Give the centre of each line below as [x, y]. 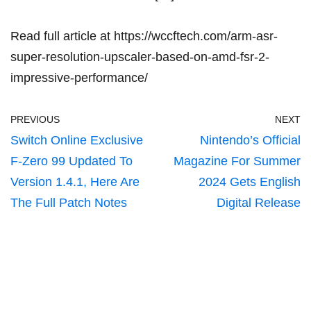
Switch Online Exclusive [77, 141]
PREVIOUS [35, 120]
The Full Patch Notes [69, 203]
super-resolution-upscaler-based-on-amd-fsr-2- [140, 57]
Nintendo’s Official [250, 141]
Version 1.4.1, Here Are [75, 182]
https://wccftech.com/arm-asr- [196, 36]
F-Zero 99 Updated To [72, 161]
